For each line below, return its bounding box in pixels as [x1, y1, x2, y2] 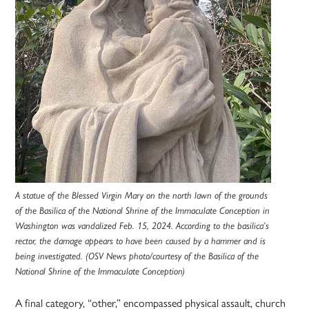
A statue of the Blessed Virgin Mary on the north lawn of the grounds [15, 190, 268, 201]
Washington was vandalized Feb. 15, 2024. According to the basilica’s [15, 220, 270, 232]
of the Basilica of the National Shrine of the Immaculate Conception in [15, 205, 270, 217]
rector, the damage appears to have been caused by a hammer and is [15, 235, 266, 247]
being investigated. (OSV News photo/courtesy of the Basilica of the [15, 250, 259, 262]
